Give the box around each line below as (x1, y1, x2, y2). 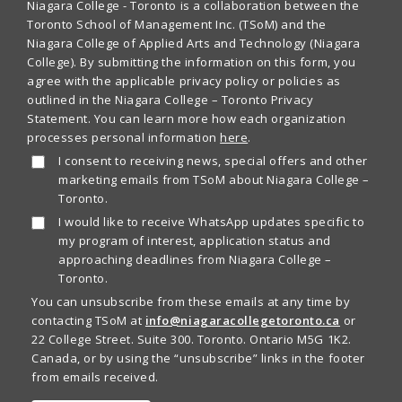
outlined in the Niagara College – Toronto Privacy (27, 92, 314, 109)
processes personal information (27, 129, 221, 146)
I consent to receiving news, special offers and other (58, 153, 368, 170)
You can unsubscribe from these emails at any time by (31, 293, 351, 310)
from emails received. (31, 369, 159, 386)
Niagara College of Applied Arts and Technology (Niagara (27, 35, 361, 52)
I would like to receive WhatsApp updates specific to (58, 214, 365, 231)
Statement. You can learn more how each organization (27, 110, 346, 127)
